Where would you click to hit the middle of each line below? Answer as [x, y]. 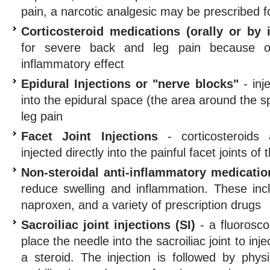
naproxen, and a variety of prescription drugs [141, 205]
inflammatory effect [73, 64]
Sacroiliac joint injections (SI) [108, 225]
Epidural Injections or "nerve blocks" [130, 84]
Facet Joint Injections [89, 136]
